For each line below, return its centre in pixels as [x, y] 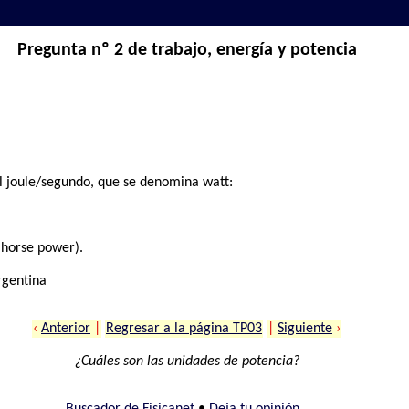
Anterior [66, 329]
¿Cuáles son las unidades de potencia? [187, 362]
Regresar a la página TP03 [184, 329]
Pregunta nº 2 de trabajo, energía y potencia [187, 51]
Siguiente [305, 329]
